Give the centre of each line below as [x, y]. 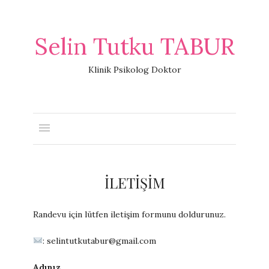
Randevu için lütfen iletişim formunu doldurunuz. [129, 214]
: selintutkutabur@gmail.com [99, 241]
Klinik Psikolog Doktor [134, 70]
